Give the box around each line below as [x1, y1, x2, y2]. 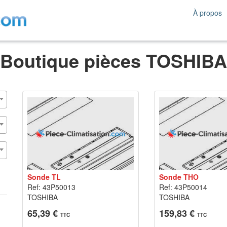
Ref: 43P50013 [27, 182, 75, 192]
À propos [193, 8, 222, 18]
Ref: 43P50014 [159, 182, 207, 192]
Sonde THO [159, 172, 199, 182]
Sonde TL [27, 172, 61, 182]
